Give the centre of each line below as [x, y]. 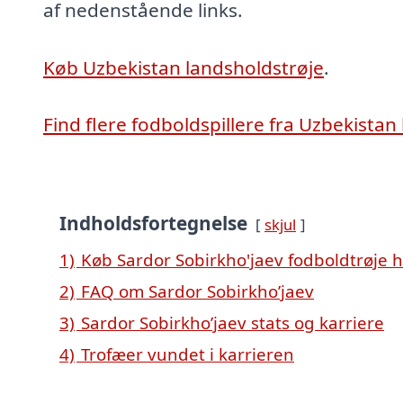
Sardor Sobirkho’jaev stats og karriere [233, 322]
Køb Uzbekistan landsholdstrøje [184, 67]
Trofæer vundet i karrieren [188, 354]
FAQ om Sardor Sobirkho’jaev [197, 291]
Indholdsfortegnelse [153, 223]
